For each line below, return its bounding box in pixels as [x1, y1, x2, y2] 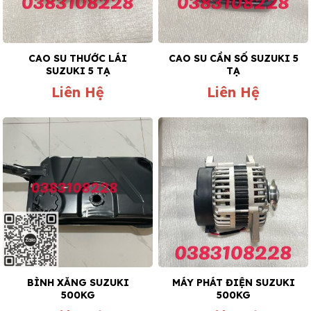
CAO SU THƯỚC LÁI [28, 52, 127, 65]
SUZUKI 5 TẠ [45, 65, 110, 78]
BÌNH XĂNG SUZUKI [26, 276, 129, 289]
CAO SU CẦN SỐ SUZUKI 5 [168, 52, 299, 65]
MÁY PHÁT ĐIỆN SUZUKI [171, 276, 295, 289]
